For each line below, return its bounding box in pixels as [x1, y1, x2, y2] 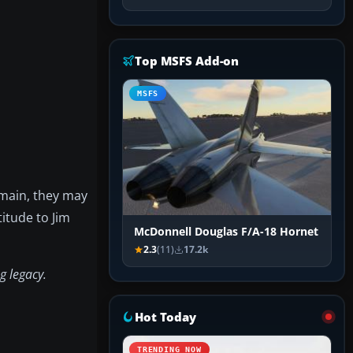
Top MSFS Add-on [135, 53, 240, 69]
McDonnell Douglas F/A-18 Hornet [134, 225, 318, 240]
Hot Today [135, 309, 196, 325]
